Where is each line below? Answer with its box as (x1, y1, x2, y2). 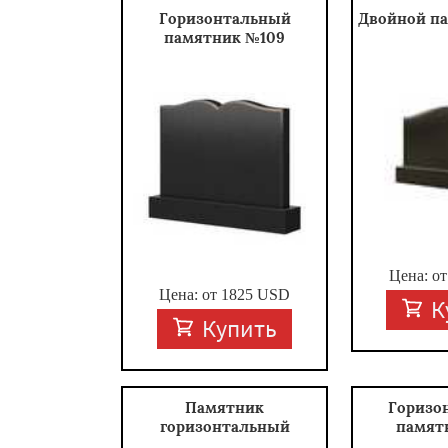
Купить (201, 312, 277, 344)
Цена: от (159, 285, 222, 303)
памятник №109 (164, 27, 286, 47)
